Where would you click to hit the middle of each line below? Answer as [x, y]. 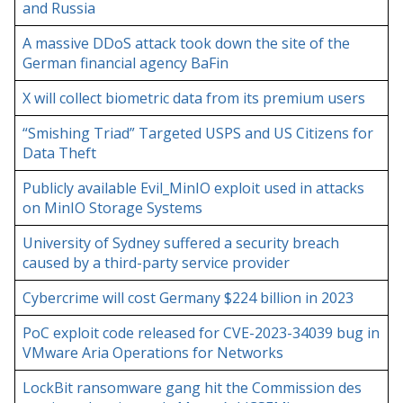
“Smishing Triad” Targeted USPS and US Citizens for [198, 134]
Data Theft [59, 153]
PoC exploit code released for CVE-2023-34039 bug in [201, 333]
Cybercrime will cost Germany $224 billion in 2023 [188, 298]
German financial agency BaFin [125, 63]
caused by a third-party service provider [156, 263]
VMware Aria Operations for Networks [153, 353]
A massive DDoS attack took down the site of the [186, 44]
